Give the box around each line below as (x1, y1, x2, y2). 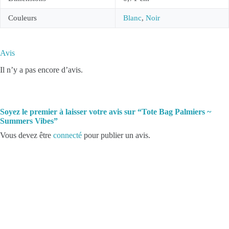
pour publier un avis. (82, 130, 150, 140)
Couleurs (8, 14, 37, 22)
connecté (53, 130, 82, 140)
